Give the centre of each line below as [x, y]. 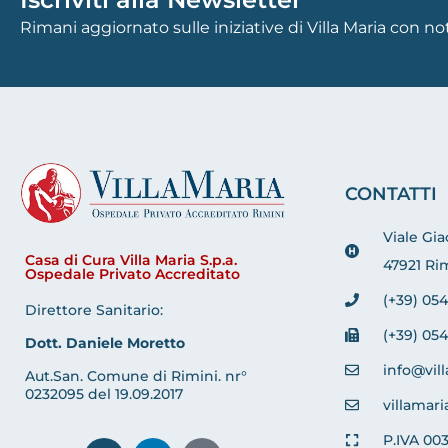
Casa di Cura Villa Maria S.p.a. [131, 260]
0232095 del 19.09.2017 [104, 394]
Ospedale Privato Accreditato [132, 274]
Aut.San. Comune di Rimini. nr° [136, 376]
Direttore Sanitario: [94, 310]
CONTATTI [391, 194]
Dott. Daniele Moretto [105, 343]
